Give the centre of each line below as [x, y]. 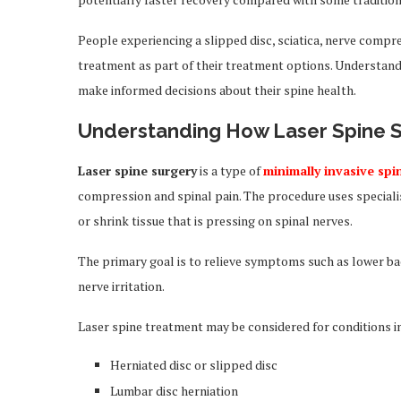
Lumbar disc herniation [174, 391]
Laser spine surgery [137, 171]
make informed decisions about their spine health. [217, 90]
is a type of [230, 171]
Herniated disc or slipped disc [194, 365]
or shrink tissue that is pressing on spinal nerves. [215, 221]
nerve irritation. [121, 286]
